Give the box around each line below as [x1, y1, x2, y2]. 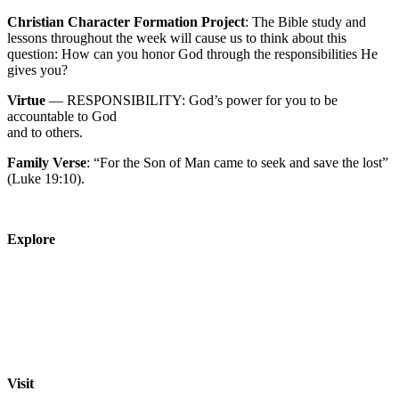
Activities [7, 296, 61, 311]
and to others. [7, 125, 83, 140]
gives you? [7, 62, 68, 77]
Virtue [7, 93, 45, 108]
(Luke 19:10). [7, 171, 85, 186]
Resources [7, 360, 65, 375]
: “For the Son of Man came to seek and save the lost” [86, 155, 388, 170]
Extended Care [7, 328, 91, 343]
